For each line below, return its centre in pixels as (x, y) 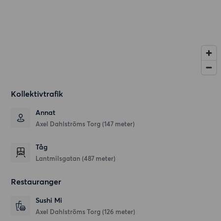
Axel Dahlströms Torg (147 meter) (85, 124)
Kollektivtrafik (37, 94)
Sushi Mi (49, 201)
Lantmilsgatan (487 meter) (76, 159)
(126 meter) (119, 212)
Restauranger (36, 182)
